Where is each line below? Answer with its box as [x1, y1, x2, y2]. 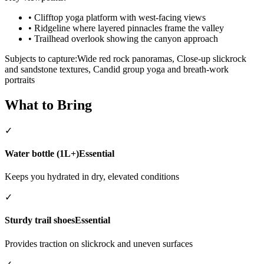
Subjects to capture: [5, 53, 77, 64]
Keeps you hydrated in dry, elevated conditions [5, 171, 179, 182]
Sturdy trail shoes [5, 215, 75, 226]
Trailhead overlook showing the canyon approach [34, 33, 218, 44]
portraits [5, 74, 35, 85]
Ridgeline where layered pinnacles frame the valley [34, 22, 224, 33]
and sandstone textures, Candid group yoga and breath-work [5, 64, 229, 74]
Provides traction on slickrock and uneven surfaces [5, 238, 193, 249]
